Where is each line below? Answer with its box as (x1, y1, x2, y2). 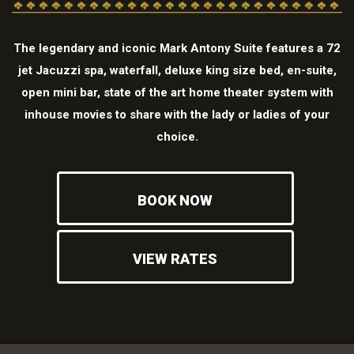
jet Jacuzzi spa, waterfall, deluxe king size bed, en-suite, (17, 62, 337, 77)
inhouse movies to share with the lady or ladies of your (24, 107, 330, 122)
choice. (156, 129, 198, 144)
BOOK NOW (137, 191, 213, 209)
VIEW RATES (133, 250, 217, 267)
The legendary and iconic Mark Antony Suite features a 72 (13, 40, 341, 55)
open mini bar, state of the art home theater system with (21, 85, 333, 100)
